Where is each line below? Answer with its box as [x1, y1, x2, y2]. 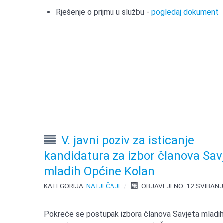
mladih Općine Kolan [44, 164, 155, 179]
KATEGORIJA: [44, 182, 87, 190]
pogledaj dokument [151, 7, 219, 17]
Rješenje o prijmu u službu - [56, 7, 152, 17]
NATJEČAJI [86, 182, 120, 190]
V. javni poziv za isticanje [61, 133, 195, 148]
